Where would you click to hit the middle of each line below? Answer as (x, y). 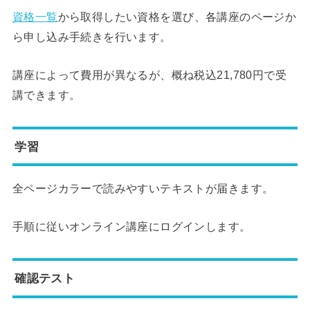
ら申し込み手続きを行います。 (92, 36)
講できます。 (46, 95)
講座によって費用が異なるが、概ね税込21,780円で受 (149, 75)
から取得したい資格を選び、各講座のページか (177, 16)
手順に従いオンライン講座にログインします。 (131, 227)
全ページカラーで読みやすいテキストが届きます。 (143, 188)
